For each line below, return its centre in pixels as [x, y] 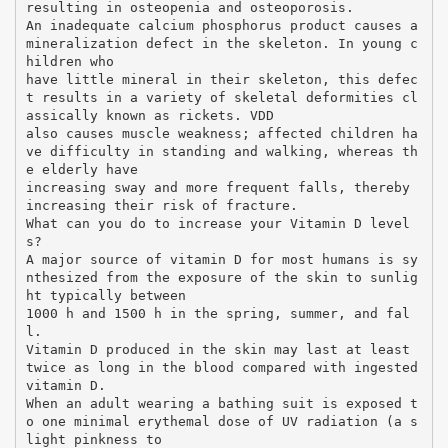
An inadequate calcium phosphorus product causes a [221, 25]
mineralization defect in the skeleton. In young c [221, 43]
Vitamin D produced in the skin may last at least [217, 349]
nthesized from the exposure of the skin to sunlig [221, 277]
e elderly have [81, 169]
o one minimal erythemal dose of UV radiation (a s [221, 421]
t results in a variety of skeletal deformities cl [221, 97]
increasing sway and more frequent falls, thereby [217, 187]
